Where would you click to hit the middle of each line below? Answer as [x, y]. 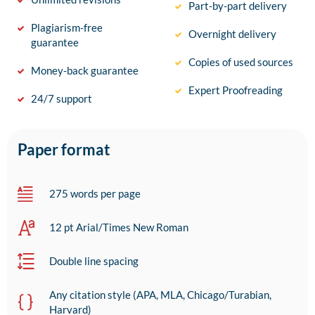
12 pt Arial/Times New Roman [119, 227]
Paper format [64, 150]
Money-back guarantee [85, 71]
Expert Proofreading [236, 90]
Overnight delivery [232, 34]
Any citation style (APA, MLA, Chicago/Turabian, [160, 295]
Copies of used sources [241, 62]
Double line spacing [94, 261]
